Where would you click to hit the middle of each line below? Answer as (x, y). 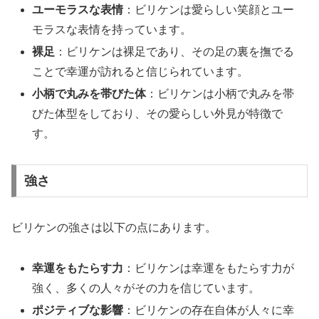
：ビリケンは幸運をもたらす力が (209, 268)
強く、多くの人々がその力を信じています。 (146, 288)
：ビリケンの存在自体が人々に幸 (209, 310)
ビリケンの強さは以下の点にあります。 (114, 227)
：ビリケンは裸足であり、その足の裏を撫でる (175, 52)
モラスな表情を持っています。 (112, 29)
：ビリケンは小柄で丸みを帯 (220, 94)
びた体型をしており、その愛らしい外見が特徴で (158, 114)
